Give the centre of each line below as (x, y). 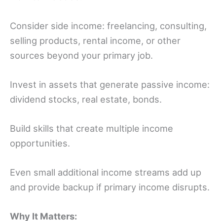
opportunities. (40, 143)
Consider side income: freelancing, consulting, (108, 25)
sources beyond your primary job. (81, 55)
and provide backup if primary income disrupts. (110, 187)
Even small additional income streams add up (106, 172)
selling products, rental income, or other (95, 40)
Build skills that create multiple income (92, 129)
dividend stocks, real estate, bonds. (86, 99)
